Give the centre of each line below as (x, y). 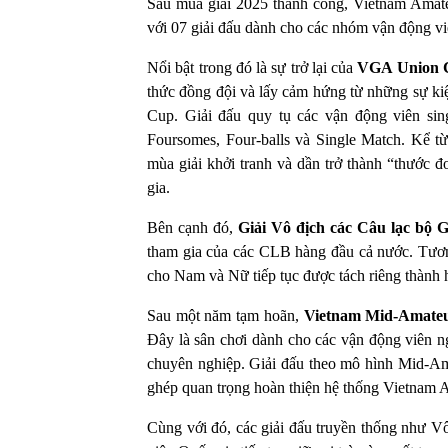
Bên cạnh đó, (192, 227)
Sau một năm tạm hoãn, (225, 315)
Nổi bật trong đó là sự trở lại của (252, 67)
